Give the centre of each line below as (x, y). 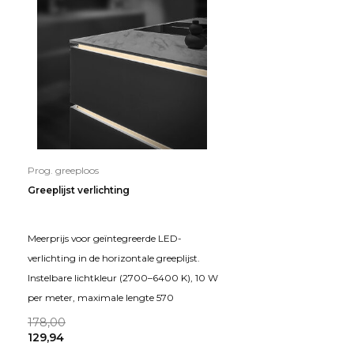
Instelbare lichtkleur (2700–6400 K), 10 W (123, 277)
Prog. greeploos (63, 170)
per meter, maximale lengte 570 (101, 297)
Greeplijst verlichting (79, 190)
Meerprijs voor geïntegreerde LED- (105, 238)
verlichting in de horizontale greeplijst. (114, 258)
